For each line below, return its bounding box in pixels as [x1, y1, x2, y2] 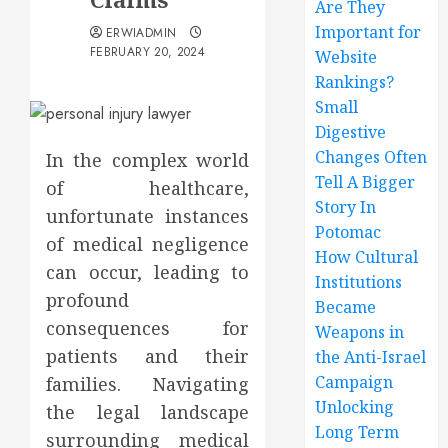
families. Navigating [46, 371, 250, 396]
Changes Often [315, 145, 428, 168]
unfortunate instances [46, 203, 250, 228]
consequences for [46, 315, 250, 340]
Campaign [315, 370, 394, 393]
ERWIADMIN [106, 23, 177, 42]
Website [315, 45, 378, 68]
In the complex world [46, 147, 250, 172]
